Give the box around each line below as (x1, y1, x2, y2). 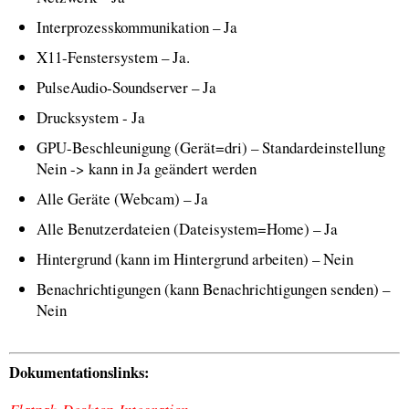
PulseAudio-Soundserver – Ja (37, 77, 216, 98)
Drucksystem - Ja (37, 107, 145, 128)
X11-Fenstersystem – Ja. (37, 47, 190, 68)
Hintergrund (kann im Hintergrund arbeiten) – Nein (37, 248, 353, 269)
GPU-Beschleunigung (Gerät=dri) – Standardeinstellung (37, 137, 385, 158)
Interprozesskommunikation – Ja (37, 16, 237, 37)
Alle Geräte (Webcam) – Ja (37, 188, 208, 209)
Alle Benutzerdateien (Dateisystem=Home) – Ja (37, 218, 338, 239)
